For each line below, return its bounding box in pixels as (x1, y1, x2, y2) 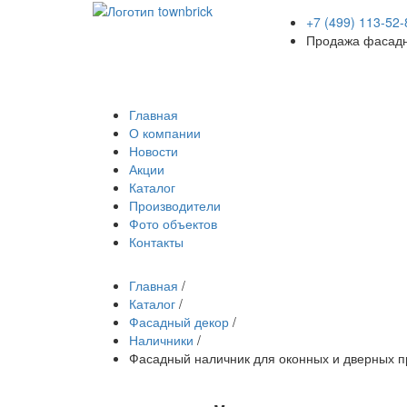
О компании (129, 124, 201, 142)
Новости (129, 142, 178, 160)
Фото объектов (129, 214, 217, 233)
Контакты (129, 233, 184, 251)
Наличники (129, 331, 194, 349)
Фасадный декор (129, 313, 229, 331)
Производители (129, 196, 221, 214)
